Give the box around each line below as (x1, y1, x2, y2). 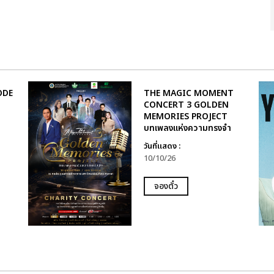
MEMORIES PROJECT (143, 110, 228, 123)
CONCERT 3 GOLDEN (143, 98, 229, 111)
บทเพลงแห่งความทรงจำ (143, 122, 231, 135)
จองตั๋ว (154, 180, 178, 193)
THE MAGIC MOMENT (143, 87, 234, 100)
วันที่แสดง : (143, 140, 180, 152)
